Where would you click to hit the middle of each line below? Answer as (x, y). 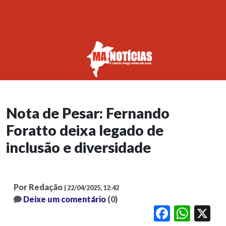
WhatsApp (205, 214)
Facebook (184, 214)
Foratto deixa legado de (85, 130)
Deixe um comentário (65, 199)
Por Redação (38, 187)
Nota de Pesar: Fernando (88, 113)
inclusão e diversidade (78, 148)
